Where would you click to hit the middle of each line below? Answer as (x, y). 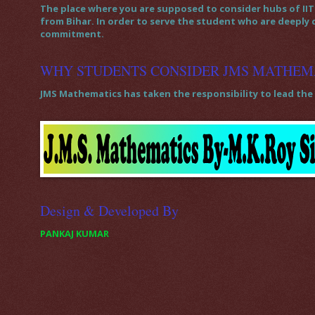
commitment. (72, 34)
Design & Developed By (109, 211)
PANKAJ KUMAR (75, 234)
